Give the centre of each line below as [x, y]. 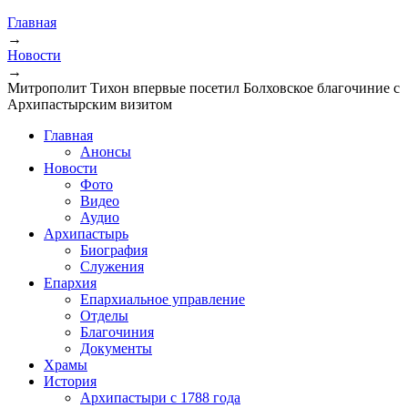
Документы [116, 348]
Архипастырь [86, 233]
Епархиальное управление [163, 299]
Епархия [70, 282]
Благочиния [117, 331]
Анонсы [106, 151]
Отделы [104, 315]
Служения [112, 266]
